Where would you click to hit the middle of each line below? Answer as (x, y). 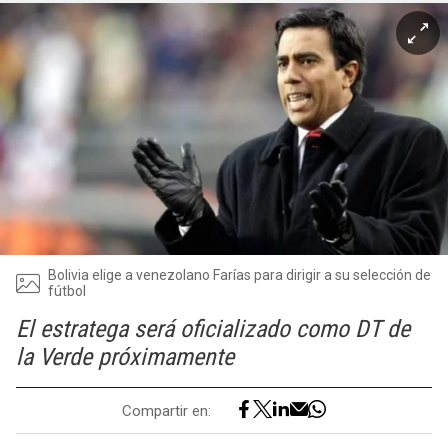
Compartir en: (166, 410)
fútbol (67, 291)
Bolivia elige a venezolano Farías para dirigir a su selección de (239, 275)
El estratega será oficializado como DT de (213, 329)
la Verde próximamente (125, 357)
